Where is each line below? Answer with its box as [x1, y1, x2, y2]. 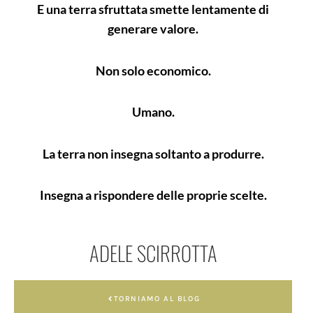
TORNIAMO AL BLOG [113, 293, 201, 303]
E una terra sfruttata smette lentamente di [37, 1, 269, 17]
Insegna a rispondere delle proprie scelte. [39, 187, 267, 203]
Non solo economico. [95, 62, 211, 78]
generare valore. [108, 21, 198, 37]
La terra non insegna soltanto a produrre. [42, 145, 264, 161]
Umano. [131, 104, 175, 120]
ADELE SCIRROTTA [89, 237, 217, 268]
